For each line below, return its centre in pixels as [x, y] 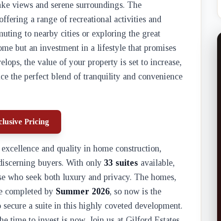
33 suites [121, 163]
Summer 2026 [83, 191]
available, [156, 163]
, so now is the [135, 191]
